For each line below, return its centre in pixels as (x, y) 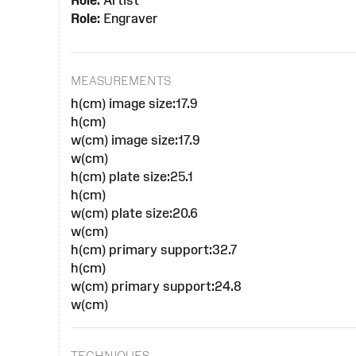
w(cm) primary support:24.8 (156, 286)
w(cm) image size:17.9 (135, 139)
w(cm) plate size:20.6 (134, 213)
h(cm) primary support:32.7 (154, 249)
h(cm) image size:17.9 (134, 103)
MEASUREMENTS (120, 80)
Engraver (129, 19)
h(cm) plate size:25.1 (132, 176)
